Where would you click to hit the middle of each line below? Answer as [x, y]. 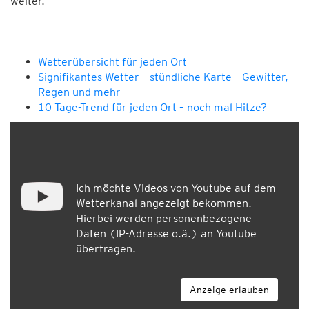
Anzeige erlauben [229, 289]
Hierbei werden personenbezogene [164, 218]
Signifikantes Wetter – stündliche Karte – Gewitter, [163, 77]
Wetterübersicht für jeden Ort [112, 61]
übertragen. [106, 248]
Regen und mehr [79, 92]
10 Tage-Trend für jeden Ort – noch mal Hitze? [152, 107]
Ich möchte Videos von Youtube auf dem [176, 188]
